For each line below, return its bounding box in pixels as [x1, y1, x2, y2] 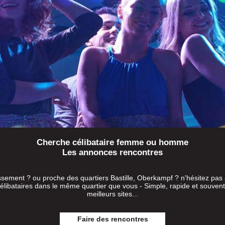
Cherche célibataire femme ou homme [37, 138, 188, 148]
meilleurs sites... [87, 190, 138, 198]
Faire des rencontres [77, 215, 148, 223]
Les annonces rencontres [62, 148, 163, 158]
